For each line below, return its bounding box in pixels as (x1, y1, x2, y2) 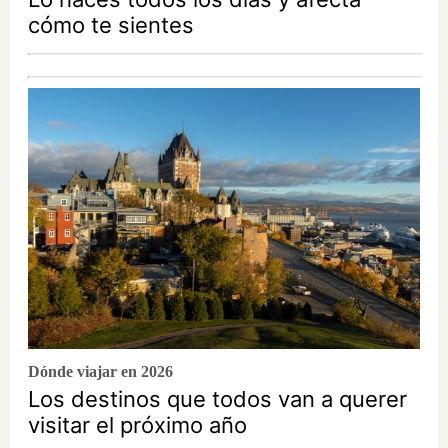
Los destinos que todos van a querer (28, 386, 407, 413)
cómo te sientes (28, 12, 194, 39)
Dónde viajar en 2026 (28, 363, 173, 381)
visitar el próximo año (28, 412, 247, 439)
